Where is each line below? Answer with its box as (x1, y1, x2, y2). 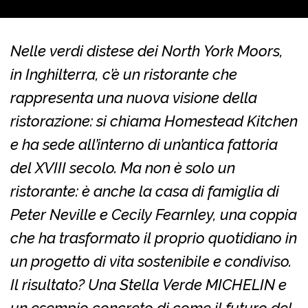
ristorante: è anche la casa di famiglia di (10, 182, 279, 201)
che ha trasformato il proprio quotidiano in (10, 229, 297, 247)
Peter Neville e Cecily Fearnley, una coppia (10, 206, 297, 224)
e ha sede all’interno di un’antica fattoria (10, 135, 278, 154)
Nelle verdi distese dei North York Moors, (10, 42, 283, 60)
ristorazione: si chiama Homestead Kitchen (10, 112, 298, 131)
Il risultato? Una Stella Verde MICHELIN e (10, 276, 287, 294)
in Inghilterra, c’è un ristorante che (10, 65, 237, 84)
